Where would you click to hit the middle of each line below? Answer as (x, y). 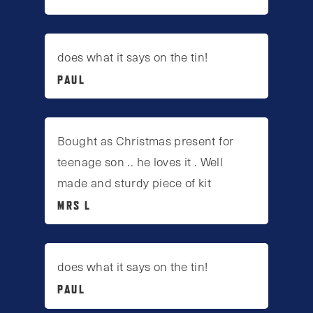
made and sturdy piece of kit (134, 183)
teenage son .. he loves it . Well (140, 162)
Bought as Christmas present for (146, 141)
